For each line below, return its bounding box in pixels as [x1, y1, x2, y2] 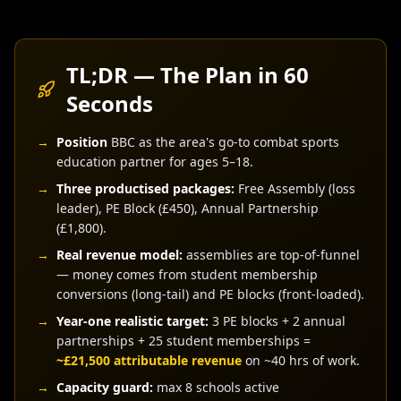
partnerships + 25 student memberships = [56, 332, 311, 349]
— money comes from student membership [56, 266, 318, 283]
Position [56, 133, 107, 150]
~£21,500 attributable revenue [56, 352, 242, 369]
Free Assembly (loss [235, 180, 355, 197]
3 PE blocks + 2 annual [209, 312, 346, 329]
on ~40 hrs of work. [242, 352, 360, 369]
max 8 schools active [153, 379, 279, 396]
